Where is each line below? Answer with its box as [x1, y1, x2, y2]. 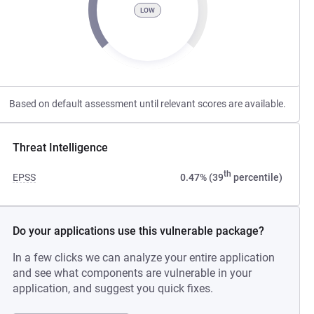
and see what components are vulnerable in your [13, 266, 252, 280]
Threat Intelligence [13, 141, 109, 154]
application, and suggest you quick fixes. [13, 282, 214, 295]
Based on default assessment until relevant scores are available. [9, 98, 287, 109]
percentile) [231, 172, 282, 183]
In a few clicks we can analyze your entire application [13, 251, 275, 264]
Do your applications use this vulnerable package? [13, 224, 265, 238]
